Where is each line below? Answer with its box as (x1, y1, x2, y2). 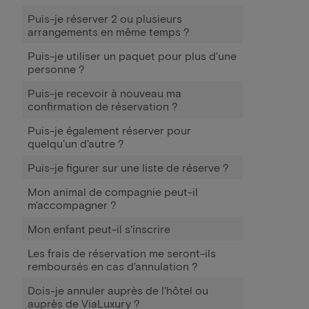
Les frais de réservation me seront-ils (28, 246, 216, 259)
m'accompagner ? (28, 198, 117, 211)
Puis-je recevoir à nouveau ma (28, 86, 181, 99)
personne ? (28, 62, 85, 75)
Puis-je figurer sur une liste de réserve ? (28, 161, 229, 174)
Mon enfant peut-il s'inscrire (28, 222, 170, 235)
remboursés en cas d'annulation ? (28, 259, 198, 272)
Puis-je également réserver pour (28, 123, 191, 137)
